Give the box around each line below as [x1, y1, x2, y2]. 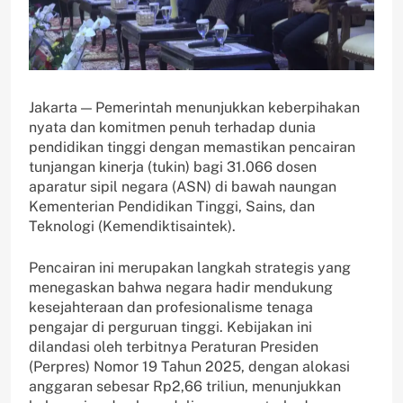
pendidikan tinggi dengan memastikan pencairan [29, 139, 355, 157]
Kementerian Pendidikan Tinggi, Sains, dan [29, 198, 315, 216]
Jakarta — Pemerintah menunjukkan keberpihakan [29, 99, 360, 117]
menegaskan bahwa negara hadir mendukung [29, 279, 333, 297]
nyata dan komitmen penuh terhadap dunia [29, 119, 316, 137]
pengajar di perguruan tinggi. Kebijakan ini [29, 318, 312, 336]
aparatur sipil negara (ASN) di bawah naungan [29, 178, 336, 196]
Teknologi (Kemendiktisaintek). [29, 218, 236, 236]
